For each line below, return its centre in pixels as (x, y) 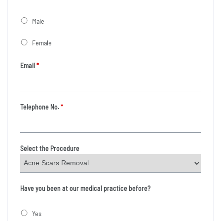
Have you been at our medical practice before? (85, 188)
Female (42, 42)
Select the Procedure (50, 148)
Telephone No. (40, 107)
